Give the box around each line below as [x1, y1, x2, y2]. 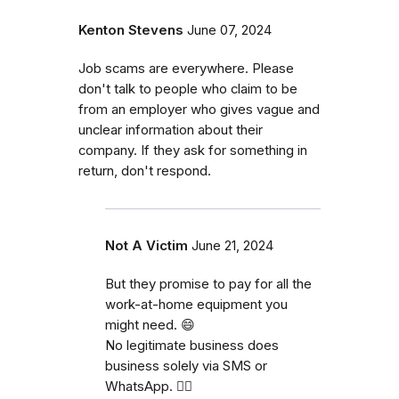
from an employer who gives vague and [78, 102, 320, 118]
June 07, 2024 [187, 22, 272, 39]
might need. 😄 [105, 317, 195, 334]
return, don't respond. [78, 163, 211, 180]
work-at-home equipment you [105, 297, 288, 313]
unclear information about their [78, 122, 263, 139]
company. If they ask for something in [78, 142, 307, 159]
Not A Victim [105, 238, 188, 255]
